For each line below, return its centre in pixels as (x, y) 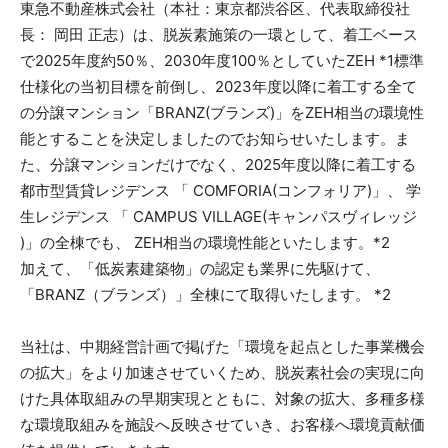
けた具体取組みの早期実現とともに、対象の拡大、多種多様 (222, 398)
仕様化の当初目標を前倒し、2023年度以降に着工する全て (218, 86)
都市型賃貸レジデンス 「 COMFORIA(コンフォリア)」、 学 (220, 190)
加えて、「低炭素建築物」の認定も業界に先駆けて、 (200, 268)
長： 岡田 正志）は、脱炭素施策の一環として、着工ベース (219, 34)
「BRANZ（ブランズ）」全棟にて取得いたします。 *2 (207, 294)
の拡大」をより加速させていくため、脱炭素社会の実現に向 (222, 372)
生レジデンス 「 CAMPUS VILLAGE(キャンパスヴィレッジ (218, 216)
